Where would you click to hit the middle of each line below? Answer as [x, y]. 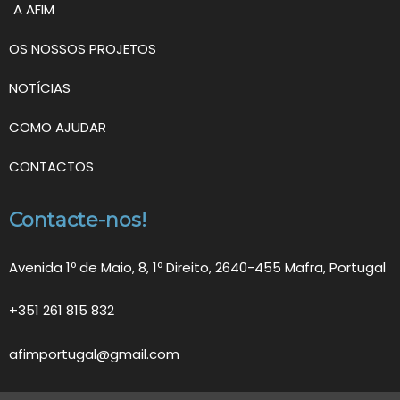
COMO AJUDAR [58, 127]
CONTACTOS [51, 166]
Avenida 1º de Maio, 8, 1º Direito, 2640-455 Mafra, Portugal [197, 267]
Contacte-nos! [78, 220]
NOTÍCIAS [40, 87]
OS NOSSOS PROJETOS [83, 48]
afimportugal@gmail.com [94, 354]
